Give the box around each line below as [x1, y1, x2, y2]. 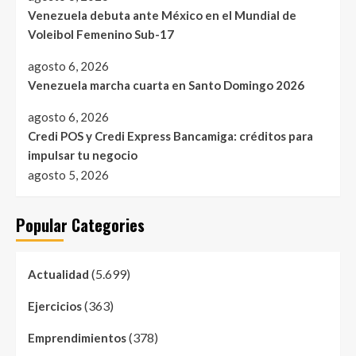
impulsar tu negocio [28, 148, 137, 163]
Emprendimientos [28, 331, 126, 346]
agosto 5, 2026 [28, 168, 109, 183]
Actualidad [28, 267, 89, 282]
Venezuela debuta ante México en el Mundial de [28, 8, 296, 23]
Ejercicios [28, 299, 82, 314]
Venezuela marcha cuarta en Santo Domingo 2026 [28, 78, 304, 93]
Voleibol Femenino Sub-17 [28, 27, 174, 42]
